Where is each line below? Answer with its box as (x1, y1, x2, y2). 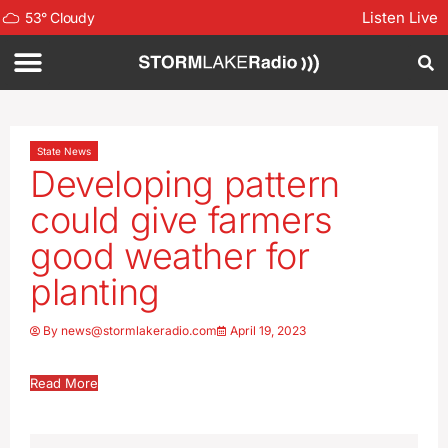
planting (30, 270, 160, 314)
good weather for (30, 234, 310, 278)
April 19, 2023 (230, 323, 306, 338)
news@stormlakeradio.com (61, 323, 217, 338)
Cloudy (50, 8, 95, 26)
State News (37, 145, 91, 157)
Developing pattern (30, 162, 340, 206)
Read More (30, 375, 98, 391)
